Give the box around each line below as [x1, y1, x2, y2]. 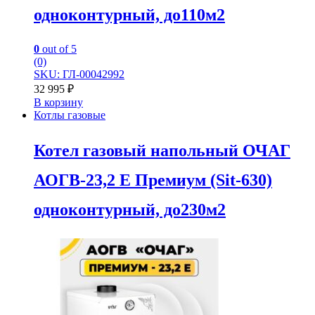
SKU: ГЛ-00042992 [34, 68, 124, 81]
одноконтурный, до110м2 [34, 5, 225, 24]
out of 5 [39, 43, 77, 56]
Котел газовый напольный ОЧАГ [34, 141, 290, 160]
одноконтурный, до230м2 [34, 200, 226, 219]
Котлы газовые [34, 109, 105, 122]
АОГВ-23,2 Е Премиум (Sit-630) [34, 171, 272, 190]
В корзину [34, 96, 83, 109]
